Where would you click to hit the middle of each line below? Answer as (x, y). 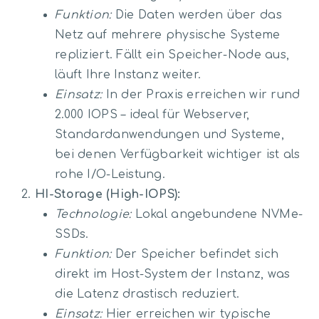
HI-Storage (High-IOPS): (108, 194)
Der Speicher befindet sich (195, 254)
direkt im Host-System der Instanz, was (173, 274)
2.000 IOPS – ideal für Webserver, (152, 114)
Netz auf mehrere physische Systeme (168, 35)
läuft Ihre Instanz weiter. (128, 74)
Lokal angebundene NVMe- (217, 214)
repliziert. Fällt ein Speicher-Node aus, (172, 54)
